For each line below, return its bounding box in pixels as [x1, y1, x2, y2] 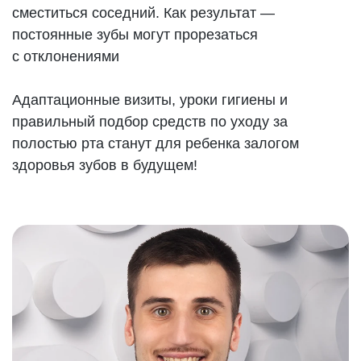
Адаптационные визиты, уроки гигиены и [12, 92, 288, 108]
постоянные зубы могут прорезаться [12, 27, 259, 43]
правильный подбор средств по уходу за [12, 114, 288, 130]
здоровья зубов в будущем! [12, 157, 198, 173]
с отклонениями [12, 48, 120, 64]
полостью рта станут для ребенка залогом [12, 135, 300, 151]
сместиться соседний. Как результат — [12, 5, 276, 21]
